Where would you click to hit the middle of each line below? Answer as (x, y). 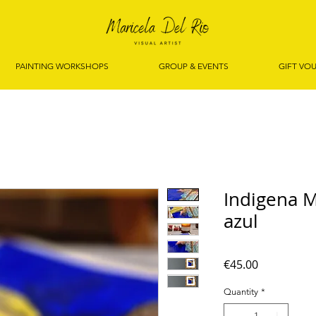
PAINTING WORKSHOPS (62, 66)
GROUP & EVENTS (193, 66)
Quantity (241, 292)
